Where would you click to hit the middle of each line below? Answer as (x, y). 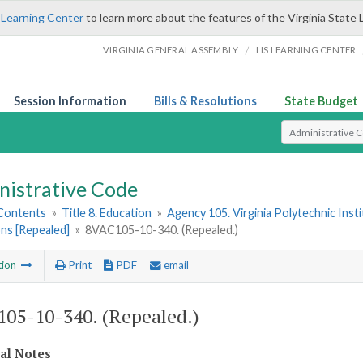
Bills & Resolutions (205, 101)
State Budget (321, 101)
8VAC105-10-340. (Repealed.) (162, 230)
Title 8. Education (107, 213)
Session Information (70, 101)
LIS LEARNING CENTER (306, 50)
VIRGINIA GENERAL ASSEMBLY (171, 50)
